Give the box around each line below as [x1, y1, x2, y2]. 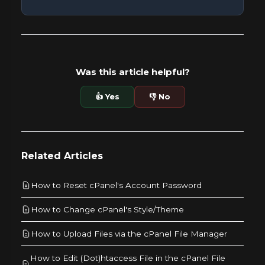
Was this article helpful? [75, 66, 190, 77]
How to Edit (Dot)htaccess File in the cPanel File [30, 253, 225, 263]
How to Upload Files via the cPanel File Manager [31, 228, 227, 238]
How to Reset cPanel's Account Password [31, 180, 202, 190]
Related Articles [21, 150, 103, 161]
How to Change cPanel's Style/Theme [31, 204, 184, 214]
